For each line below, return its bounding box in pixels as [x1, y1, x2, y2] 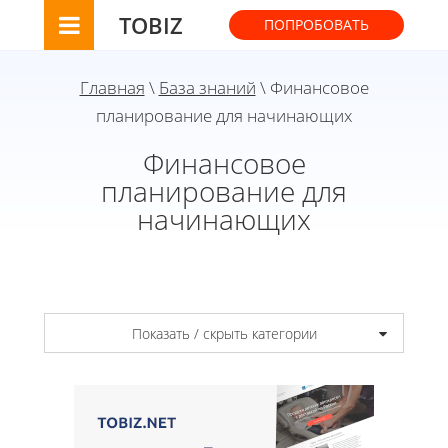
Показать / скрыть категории [131, 323, 317, 343]
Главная [79, 76, 145, 99]
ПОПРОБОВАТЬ [264, 15, 369, 34]
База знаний [158, 76, 256, 99]
